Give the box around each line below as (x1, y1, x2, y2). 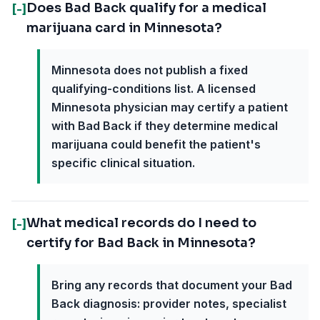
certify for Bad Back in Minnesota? (26, 235, 256, 251)
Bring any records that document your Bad (51, 278, 292, 292)
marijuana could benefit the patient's (51, 137, 261, 151)
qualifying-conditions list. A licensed (51, 81, 256, 96)
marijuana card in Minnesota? (26, 20, 222, 36)
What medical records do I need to (26, 215, 256, 231)
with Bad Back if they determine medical (51, 119, 278, 133)
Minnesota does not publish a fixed (51, 63, 248, 77)
